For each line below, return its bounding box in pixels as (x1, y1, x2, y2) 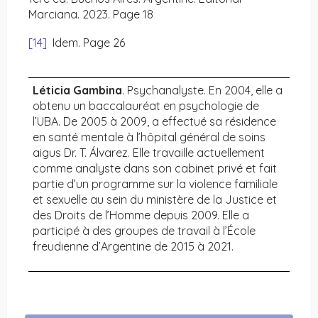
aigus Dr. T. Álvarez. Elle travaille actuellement (33, 146, 265, 160)
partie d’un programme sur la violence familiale (33, 177, 278, 192)
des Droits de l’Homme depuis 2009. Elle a (33, 208, 249, 223)
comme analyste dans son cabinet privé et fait (33, 161, 277, 176)
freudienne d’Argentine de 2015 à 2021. (33, 239, 234, 254)
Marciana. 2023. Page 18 (28, 7, 153, 22)
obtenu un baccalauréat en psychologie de (33, 99, 259, 114)
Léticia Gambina (33, 83, 122, 98)
